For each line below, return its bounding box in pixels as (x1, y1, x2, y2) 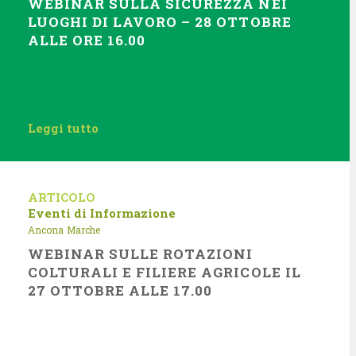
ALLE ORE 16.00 (28, 31, 146, 49)
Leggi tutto (28, 120, 99, 136)
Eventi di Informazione (28, 205, 176, 221)
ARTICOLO (28, 189, 95, 205)
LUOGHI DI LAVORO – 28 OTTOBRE (28, 13, 292, 31)
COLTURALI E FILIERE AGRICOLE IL (28, 263, 301, 281)
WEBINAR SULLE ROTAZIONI (28, 245, 253, 263)
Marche (67, 223, 100, 236)
